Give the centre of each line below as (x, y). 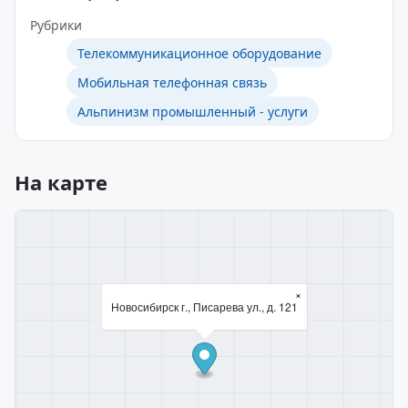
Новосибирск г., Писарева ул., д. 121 (204, 306)
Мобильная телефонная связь (172, 82)
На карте (61, 182)
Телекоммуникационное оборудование (199, 53)
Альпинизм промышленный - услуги (193, 111)
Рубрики (56, 25)
